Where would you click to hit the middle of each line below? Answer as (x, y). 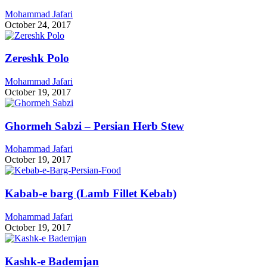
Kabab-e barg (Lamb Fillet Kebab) (91, 194)
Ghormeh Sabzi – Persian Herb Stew (94, 126)
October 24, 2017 (38, 24)
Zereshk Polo (37, 58)
